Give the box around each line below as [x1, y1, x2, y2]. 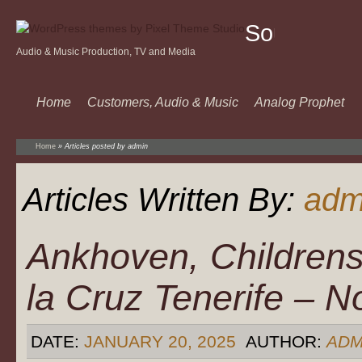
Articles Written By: [23, 182, 304, 217]
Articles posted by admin [65, 142, 148, 150]
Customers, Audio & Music [87, 95, 238, 109]
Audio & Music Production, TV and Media [16, 47, 196, 57]
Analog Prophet [255, 95, 344, 109]
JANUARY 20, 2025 [84, 332, 236, 351]
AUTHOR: [241, 332, 326, 351]
